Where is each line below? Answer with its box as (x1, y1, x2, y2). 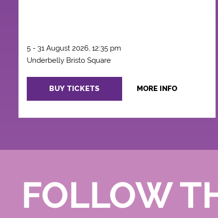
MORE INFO (136, 84, 177, 93)
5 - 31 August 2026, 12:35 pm (26, 44, 121, 53)
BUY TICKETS (49, 84, 100, 93)
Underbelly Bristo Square (26, 56, 111, 65)
